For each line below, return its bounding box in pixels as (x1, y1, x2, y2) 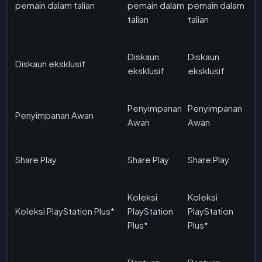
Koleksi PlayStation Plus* (15, 205, 115, 216)
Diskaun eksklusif (15, 57, 85, 69)
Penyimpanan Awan (15, 109, 94, 120)
